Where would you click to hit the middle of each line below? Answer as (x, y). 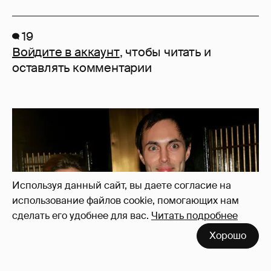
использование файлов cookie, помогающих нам (126, 201)
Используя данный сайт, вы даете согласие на (122, 185)
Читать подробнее (194, 216)
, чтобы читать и (165, 52)
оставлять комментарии (82, 67)
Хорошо (228, 236)
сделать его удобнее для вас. (80, 216)
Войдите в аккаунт (66, 52)
